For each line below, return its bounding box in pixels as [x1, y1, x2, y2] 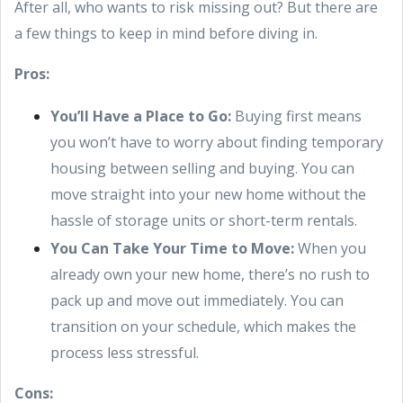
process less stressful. [50, 343, 199, 363]
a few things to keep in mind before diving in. [14, 23, 318, 43]
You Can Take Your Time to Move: [50, 238, 294, 258]
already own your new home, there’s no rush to [50, 264, 370, 284]
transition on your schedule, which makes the [50, 317, 356, 336]
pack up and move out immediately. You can [50, 291, 344, 310]
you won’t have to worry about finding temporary [50, 132, 383, 152]
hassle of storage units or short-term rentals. [50, 210, 357, 230]
